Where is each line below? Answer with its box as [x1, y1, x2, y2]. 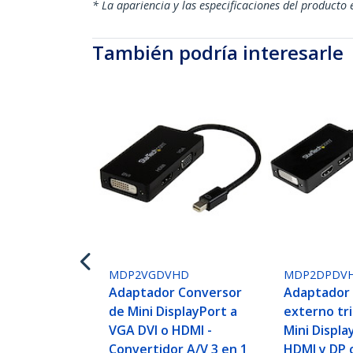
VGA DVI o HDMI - [109, 321, 213, 340]
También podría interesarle [92, 39, 344, 65]
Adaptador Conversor [109, 284, 243, 302]
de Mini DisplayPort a [109, 303, 238, 321]
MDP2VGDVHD [109, 267, 190, 283]
